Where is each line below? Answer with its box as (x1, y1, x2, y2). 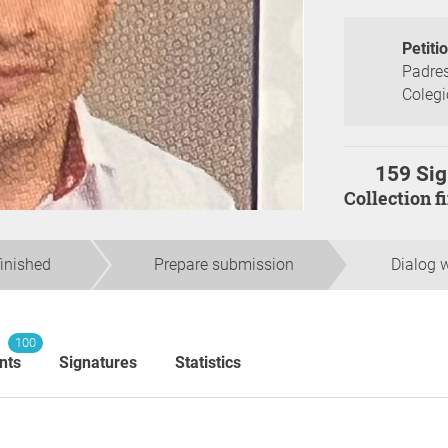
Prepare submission (154, 255, 294, 274)
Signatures (59, 353, 137, 372)
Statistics (175, 353, 241, 372)
